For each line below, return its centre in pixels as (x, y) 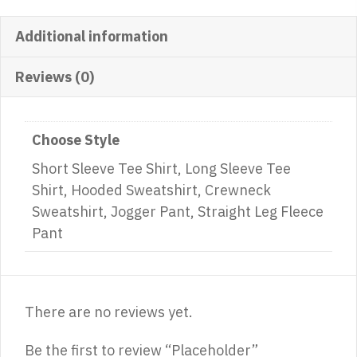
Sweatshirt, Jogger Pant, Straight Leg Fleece (178, 212)
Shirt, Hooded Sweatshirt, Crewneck (151, 190)
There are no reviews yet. (109, 312)
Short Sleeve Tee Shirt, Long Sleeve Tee (161, 169)
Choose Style (76, 140)
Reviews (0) (55, 77)
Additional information (92, 36)
